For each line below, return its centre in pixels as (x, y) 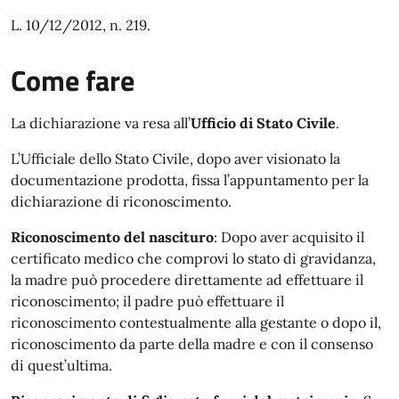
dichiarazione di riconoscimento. (121, 201)
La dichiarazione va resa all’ (101, 123)
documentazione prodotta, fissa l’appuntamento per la (190, 180)
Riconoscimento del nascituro (112, 237)
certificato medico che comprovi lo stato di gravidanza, (193, 258)
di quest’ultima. (61, 365)
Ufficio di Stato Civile (263, 123)
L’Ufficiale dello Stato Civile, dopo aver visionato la (175, 159)
